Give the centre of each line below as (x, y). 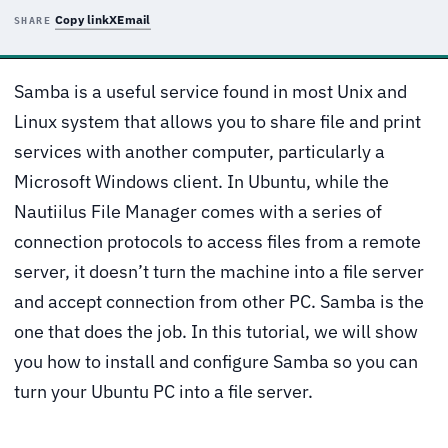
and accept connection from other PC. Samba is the (219, 301)
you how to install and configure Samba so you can (216, 361)
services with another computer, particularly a (199, 151)
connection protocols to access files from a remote (217, 241)
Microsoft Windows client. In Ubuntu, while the (201, 181)
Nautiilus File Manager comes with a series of (198, 211)
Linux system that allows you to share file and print (217, 121)
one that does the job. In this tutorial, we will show (216, 331)
